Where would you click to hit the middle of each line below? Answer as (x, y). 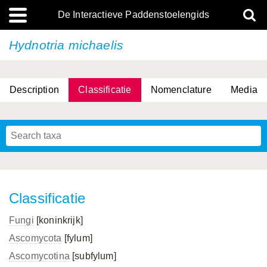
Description (34, 90)
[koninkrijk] (58, 220)
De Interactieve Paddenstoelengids (133, 15)
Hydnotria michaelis (66, 45)
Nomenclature (181, 90)
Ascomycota (35, 238)
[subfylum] (93, 256)
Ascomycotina (39, 256)
